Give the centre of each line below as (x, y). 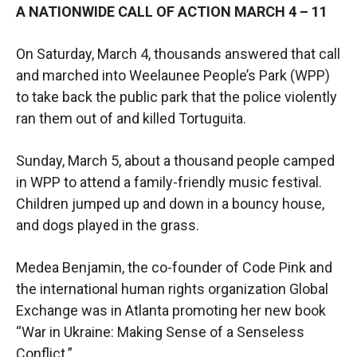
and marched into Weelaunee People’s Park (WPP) (173, 75)
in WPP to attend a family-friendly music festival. (169, 182)
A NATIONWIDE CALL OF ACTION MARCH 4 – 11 (172, 11)
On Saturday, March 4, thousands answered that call (178, 53)
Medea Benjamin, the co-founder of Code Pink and (174, 267)
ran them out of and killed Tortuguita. (131, 118)
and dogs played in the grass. (108, 225)
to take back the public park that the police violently (177, 96)
